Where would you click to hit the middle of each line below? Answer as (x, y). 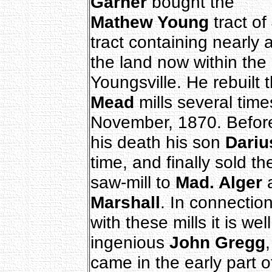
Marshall (125, 202)
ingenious (130, 242)
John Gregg (217, 242)
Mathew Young (149, 22)
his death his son (158, 142)
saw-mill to (133, 182)
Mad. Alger (219, 182)
